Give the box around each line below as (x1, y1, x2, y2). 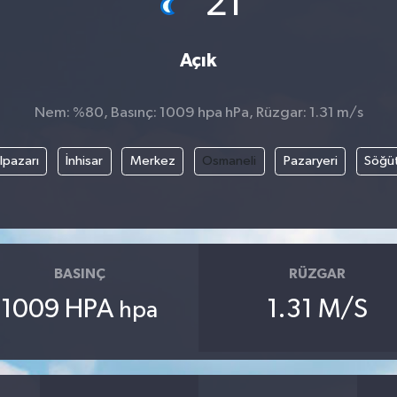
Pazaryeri (283, 153, 338, 167)
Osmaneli (202, 153, 256, 167)
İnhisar (66, 153, 103, 167)
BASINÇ (53, 267, 105, 281)
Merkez (129, 153, 175, 167)
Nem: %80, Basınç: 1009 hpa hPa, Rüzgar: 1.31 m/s (34, 105, 363, 121)
